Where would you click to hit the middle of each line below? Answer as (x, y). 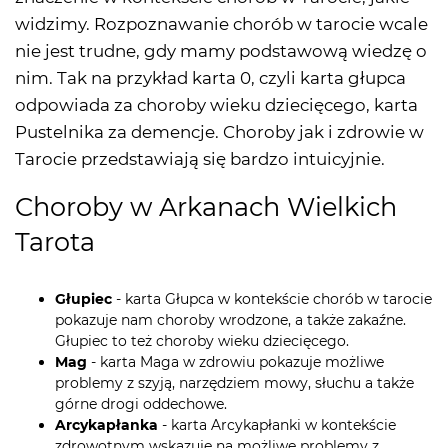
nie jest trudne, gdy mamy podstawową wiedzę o (221, 51)
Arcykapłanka (108, 425)
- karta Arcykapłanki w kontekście (279, 425)
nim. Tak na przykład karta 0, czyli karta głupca (210, 78)
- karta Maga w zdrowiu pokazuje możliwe (235, 362)
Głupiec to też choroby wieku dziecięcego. (202, 341)
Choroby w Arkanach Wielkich (206, 207)
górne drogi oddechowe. (141, 404)
